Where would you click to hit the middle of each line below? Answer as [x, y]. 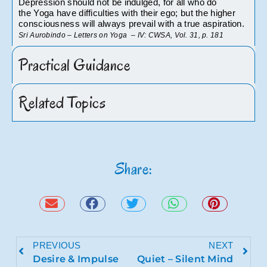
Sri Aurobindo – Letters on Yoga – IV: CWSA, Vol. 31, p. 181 [121, 35]
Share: [133, 168]
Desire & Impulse [76, 259]
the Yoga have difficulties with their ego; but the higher [127, 13]
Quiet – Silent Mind [185, 259]
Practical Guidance [74, 65]
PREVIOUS [57, 245]
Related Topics [62, 102]
